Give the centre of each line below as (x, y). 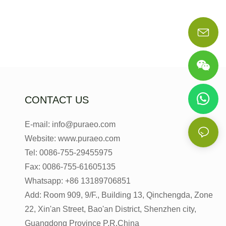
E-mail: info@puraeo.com (70, 125)
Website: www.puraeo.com (72, 139)
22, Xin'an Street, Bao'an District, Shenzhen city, (110, 209)
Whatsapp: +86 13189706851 (77, 181)
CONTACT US (56, 100)
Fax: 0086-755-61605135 (70, 167)
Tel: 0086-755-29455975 (68, 153)
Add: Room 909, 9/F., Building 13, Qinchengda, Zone (119, 195)
